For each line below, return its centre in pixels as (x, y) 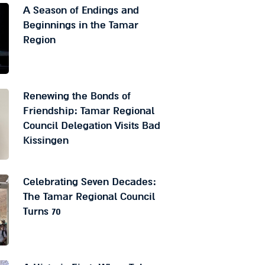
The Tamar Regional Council (89, 197)
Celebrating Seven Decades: (89, 182)
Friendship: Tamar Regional (88, 111)
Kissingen (46, 141)
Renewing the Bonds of (77, 96)
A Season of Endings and (81, 11)
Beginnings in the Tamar (80, 25)
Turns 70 (42, 212)
